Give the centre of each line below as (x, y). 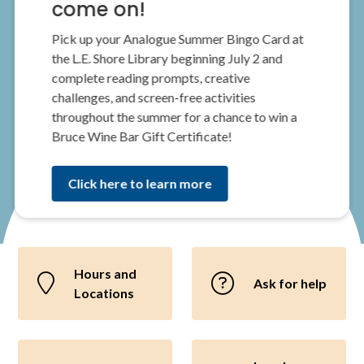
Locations (104, 293)
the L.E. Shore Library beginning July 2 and (167, 58)
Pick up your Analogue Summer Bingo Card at (178, 39)
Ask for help (290, 284)
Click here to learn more (140, 184)
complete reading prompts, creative (151, 78)
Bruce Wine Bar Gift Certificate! (142, 136)
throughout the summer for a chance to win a (174, 117)
